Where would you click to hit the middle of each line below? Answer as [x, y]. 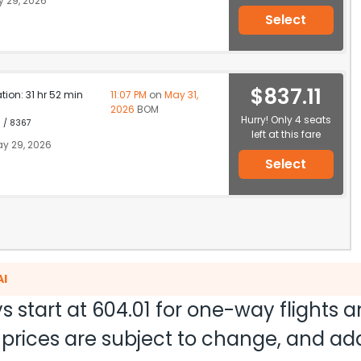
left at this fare [286, 134]
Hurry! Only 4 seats [286, 120]
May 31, [181, 95]
